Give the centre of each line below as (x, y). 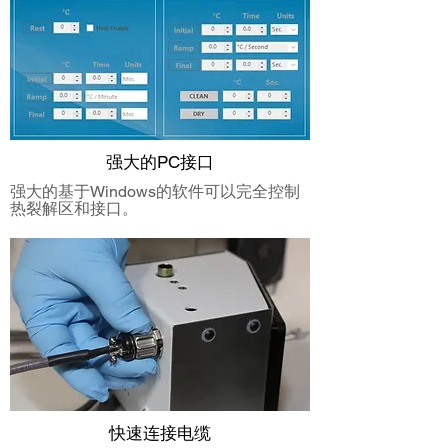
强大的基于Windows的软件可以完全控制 (155, 191)
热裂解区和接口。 (74, 208)
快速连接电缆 (160, 433)
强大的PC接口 (160, 162)
